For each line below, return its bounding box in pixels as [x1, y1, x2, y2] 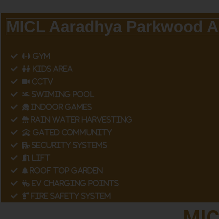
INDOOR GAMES [29, 103, 92, 110]
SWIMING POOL [30, 90, 94, 98]
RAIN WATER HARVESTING [29, 115, 132, 123]
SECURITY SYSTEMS [30, 141, 107, 149]
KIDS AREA [31, 65, 73, 72]
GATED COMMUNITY [31, 128, 112, 136]
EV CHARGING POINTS [30, 179, 119, 187]
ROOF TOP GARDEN [28, 166, 103, 174]
